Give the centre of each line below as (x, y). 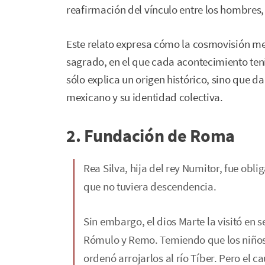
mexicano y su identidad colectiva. (145, 97)
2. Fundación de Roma (151, 135)
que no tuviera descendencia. (150, 186)
